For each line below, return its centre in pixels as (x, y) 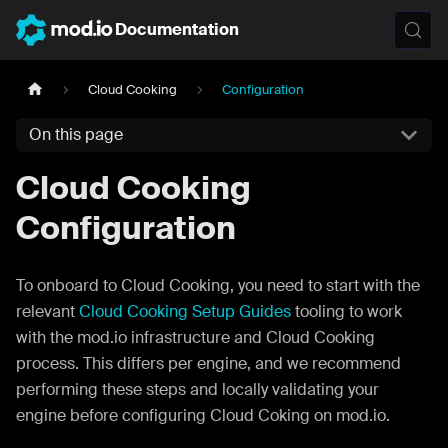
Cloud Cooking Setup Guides (185, 311)
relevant (47, 311)
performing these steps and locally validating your (197, 389)
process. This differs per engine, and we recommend (208, 363)
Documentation (176, 29)
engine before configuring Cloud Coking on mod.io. (203, 415)
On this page (75, 135)
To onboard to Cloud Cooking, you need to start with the (218, 285)
